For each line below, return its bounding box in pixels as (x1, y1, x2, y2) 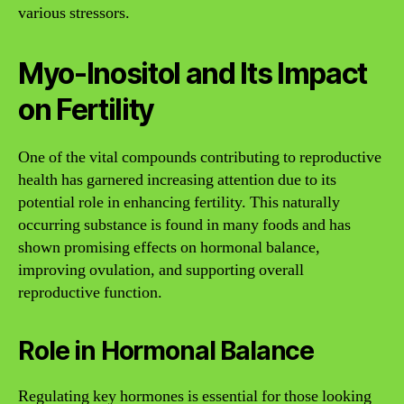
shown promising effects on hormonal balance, (18, 236, 320, 258)
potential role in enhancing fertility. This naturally (18, 191, 340, 213)
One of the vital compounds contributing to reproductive (18, 146, 381, 168)
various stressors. (18, 2, 130, 23)
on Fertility (18, 91, 155, 127)
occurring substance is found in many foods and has (18, 214, 351, 235)
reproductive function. (18, 281, 162, 303)
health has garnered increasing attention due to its (18, 169, 336, 190)
